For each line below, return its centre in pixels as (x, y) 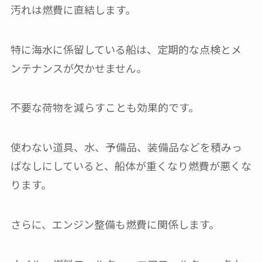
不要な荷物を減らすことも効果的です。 (104, 107)
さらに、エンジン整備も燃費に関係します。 (115, 224)
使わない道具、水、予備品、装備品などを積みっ (126, 147)
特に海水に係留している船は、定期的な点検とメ (126, 49)
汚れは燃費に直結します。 (73, 9)
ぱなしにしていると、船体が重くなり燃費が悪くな (131, 166)
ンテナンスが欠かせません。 (78, 68)
